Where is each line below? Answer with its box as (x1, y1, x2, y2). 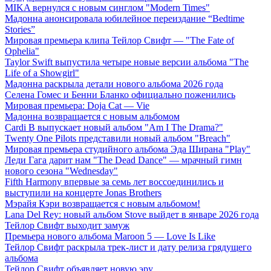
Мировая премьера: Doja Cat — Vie (5, 100, 149, 111)
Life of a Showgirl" (5, 68, 79, 79)
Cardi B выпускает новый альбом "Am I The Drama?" (5, 122, 223, 133)
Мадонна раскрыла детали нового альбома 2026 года (5, 79, 223, 90)
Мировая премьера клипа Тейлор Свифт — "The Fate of (5, 35, 234, 46)
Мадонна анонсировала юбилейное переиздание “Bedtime (5, 13, 244, 24)
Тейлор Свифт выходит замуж (5, 220, 129, 231)
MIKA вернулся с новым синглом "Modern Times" (5, 2, 210, 13)
